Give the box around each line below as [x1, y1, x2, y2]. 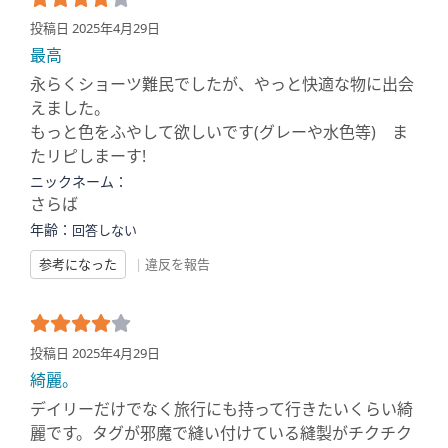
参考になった [39, 255, 117, 273]
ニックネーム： [30, 172, 128, 191]
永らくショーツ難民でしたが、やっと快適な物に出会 [30, 73, 414, 95]
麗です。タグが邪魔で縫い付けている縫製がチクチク [30, 422, 412, 444]
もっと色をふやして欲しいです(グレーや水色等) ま [30, 121, 408, 143]
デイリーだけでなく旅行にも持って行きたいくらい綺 [30, 398, 413, 420]
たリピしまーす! [30, 145, 146, 167]
